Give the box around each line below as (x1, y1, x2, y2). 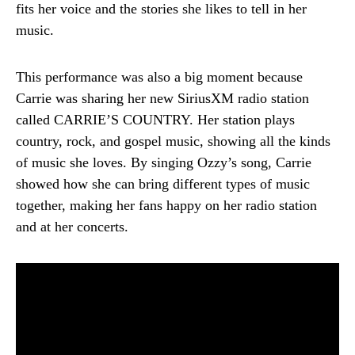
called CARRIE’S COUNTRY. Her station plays (16, 112, 295, 128)
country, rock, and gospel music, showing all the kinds (16, 133, 330, 149)
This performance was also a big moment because (16, 69, 303, 85)
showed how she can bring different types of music (16, 176, 310, 192)
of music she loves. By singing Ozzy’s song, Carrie (16, 155, 311, 170)
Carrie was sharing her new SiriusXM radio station (16, 90, 309, 106)
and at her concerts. (16, 219, 128, 235)
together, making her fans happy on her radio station (16, 197, 317, 213)
